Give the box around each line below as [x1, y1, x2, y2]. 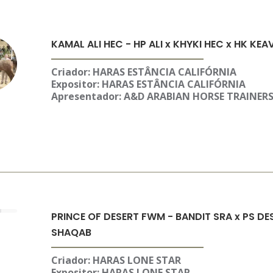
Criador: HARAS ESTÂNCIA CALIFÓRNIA [51, 65, 236, 79]
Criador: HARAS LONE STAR [51, 253, 181, 267]
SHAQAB [51, 225, 91, 239]
